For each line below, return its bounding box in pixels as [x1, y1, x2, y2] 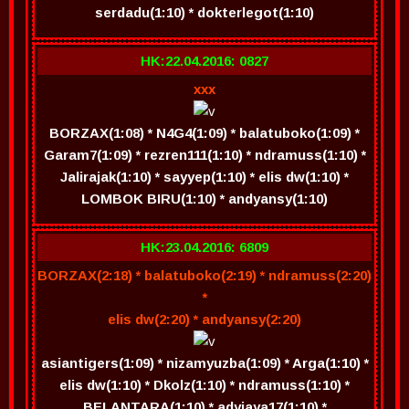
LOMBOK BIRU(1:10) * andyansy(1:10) [81, 191, 328, 206]
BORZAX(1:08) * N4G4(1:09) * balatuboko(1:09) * [49, 125, 360, 141]
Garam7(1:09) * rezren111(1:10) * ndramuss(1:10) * [43, 147, 366, 163]
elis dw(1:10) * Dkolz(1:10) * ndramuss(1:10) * [59, 377, 350, 393]
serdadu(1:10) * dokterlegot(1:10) [95, 5, 314, 20]
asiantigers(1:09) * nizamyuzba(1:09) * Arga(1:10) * [40, 355, 369, 371]
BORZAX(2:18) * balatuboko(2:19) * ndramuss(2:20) [37, 267, 372, 283]
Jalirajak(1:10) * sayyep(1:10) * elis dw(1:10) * [60, 169, 349, 184]
